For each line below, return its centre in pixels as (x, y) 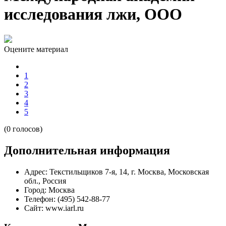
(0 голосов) (23, 129)
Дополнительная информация (87, 150)
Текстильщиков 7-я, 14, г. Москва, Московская (129, 172)
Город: (35, 190)
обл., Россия (45, 181)
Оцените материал (36, 49)
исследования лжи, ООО (93, 14)
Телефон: (40, 199)
